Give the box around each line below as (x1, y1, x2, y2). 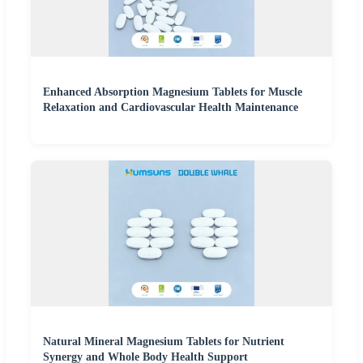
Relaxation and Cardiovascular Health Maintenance (43, 100, 298, 113)
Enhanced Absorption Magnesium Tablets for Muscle (43, 85, 302, 98)
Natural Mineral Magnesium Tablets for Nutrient (43, 335, 284, 348)
